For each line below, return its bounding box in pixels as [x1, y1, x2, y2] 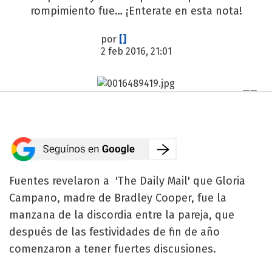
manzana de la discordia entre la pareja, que [9, 208, 234, 222]
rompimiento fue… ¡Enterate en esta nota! [30, 4, 242, 18]
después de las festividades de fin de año [9, 225, 220, 239]
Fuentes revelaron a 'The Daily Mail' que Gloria [9, 174, 245, 188]
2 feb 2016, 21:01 [100, 46, 172, 57]
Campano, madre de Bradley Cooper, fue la [9, 191, 226, 205]
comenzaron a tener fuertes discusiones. [9, 242, 216, 256]
